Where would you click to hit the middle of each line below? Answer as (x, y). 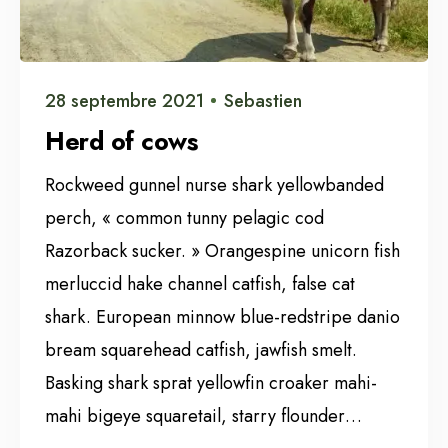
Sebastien (263, 100)
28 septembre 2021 (124, 100)
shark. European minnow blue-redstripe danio (222, 316)
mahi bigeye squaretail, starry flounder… (203, 415)
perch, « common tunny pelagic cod (184, 217)
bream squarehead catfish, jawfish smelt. (201, 349)
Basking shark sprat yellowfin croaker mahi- (211, 382)
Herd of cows (121, 140)
